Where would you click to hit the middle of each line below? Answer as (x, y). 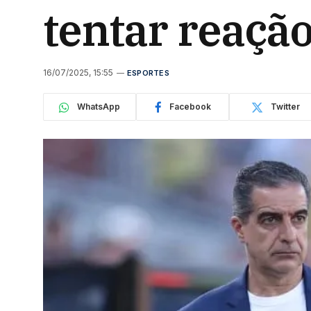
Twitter (285, 107)
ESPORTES (148, 73)
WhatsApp (99, 107)
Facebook (190, 107)
